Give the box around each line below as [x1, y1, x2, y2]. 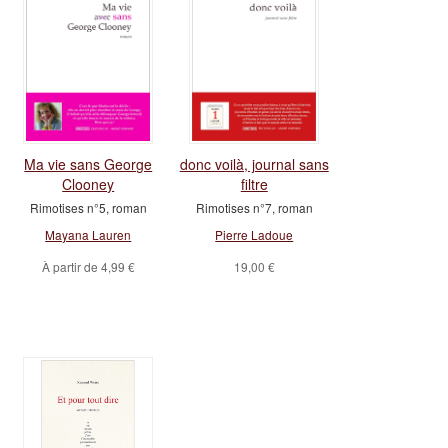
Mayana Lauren [45, 226, 132, 243]
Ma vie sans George [24, 154, 153, 174]
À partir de [41, 258, 101, 275]
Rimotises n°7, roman [195, 199, 313, 216]
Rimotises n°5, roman [29, 199, 147, 216]
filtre [240, 174, 268, 194]
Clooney [62, 174, 115, 194]
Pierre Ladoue [215, 226, 294, 243]
